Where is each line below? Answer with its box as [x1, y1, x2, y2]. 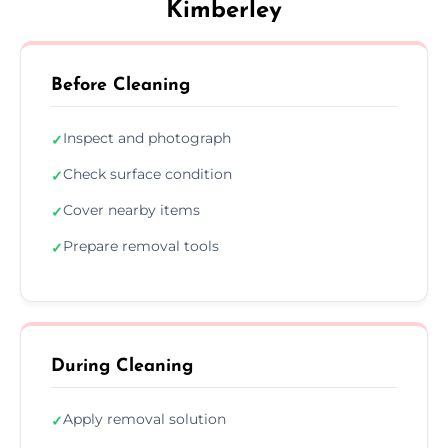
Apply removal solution [63, 409, 226, 428]
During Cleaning [51, 356, 193, 376]
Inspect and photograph [63, 128, 231, 147]
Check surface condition [63, 164, 232, 183]
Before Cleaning [51, 75, 190, 95]
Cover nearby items [63, 200, 200, 219]
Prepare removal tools [63, 236, 219, 255]
